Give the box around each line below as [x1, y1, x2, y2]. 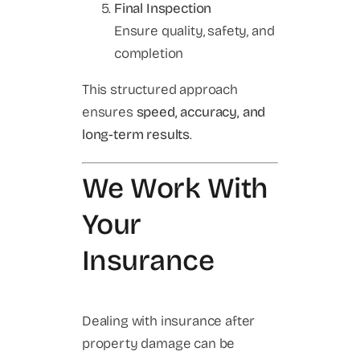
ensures [82, 103, 137, 121]
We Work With [82, 171, 268, 207]
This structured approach [82, 80, 238, 98]
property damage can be [82, 334, 235, 352]
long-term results [82, 125, 190, 143]
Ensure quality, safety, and [114, 22, 275, 39]
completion [114, 44, 184, 62]
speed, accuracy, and [136, 103, 266, 121]
